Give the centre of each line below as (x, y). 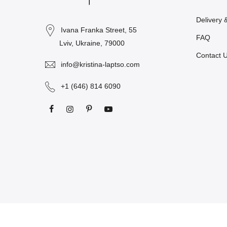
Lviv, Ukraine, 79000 (92, 43)
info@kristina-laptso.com (100, 64)
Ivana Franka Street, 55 (98, 30)
